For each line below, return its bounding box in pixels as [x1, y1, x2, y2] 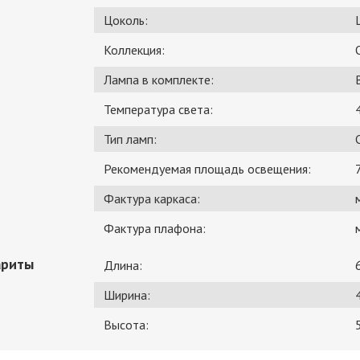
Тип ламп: [104, 131, 157, 148]
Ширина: [104, 287, 150, 304]
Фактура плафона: [104, 220, 206, 237]
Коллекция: [104, 42, 165, 59]
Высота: [104, 317, 149, 333]
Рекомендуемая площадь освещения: [104, 161, 311, 178]
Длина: [104, 257, 142, 274]
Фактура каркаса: [104, 190, 200, 207]
